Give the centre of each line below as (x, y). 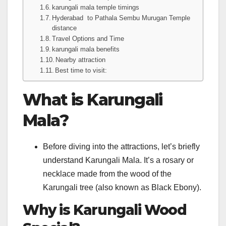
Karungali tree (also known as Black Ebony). (122, 188)
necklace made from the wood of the (107, 174)
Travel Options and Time (88, 39)
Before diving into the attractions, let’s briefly (121, 147)
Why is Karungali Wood (105, 210)
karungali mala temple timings (96, 8)
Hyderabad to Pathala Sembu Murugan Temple (121, 18)
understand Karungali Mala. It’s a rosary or (118, 160)
